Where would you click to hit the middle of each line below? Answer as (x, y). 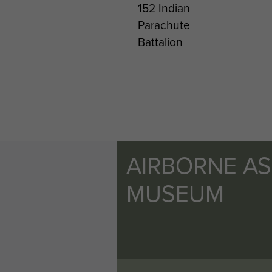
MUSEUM (175, 193)
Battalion (160, 42)
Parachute (164, 25)
